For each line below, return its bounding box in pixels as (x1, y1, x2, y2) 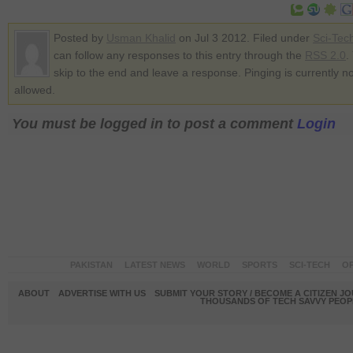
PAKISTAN (69, 260, 113, 269)
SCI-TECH (288, 260, 330, 269)
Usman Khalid (106, 32, 176, 44)
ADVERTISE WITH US (58, 288, 146, 298)
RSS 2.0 (305, 49, 346, 61)
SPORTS (241, 260, 277, 269)
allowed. (14, 84, 55, 96)
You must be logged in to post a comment (12, 116, 297, 132)
